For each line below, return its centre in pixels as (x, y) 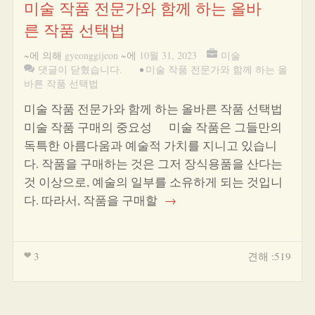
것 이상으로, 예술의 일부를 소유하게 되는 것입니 (153, 182)
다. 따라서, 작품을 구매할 (92, 200)
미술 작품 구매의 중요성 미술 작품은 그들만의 (153, 127)
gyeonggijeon (91, 55)
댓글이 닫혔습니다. (80, 69)
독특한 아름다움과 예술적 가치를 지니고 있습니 (150, 145)
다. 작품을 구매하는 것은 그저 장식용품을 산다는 (153, 163)
